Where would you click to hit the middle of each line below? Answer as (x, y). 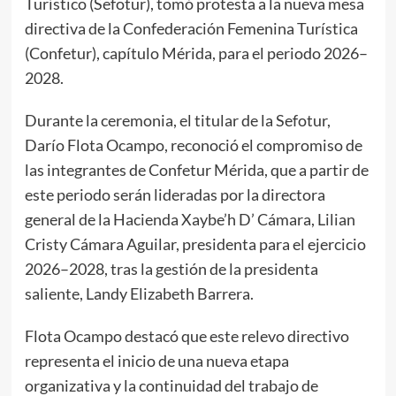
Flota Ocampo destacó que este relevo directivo (187, 335)
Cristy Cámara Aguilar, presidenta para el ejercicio (195, 244)
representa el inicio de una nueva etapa (156, 360)
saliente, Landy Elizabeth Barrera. (139, 293)
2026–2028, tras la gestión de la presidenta (171, 268)
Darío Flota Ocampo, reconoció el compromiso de (193, 145)
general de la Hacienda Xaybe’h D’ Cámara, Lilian (190, 219)
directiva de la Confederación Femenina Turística (191, 28)
